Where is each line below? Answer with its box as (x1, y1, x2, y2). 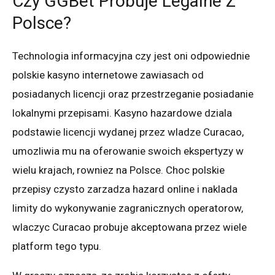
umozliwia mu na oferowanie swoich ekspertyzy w (12, 144, 244, 157)
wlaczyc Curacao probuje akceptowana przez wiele (12, 220, 247, 233)
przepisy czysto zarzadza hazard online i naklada (12, 182, 238, 195)
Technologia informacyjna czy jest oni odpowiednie (12, 49, 250, 62)
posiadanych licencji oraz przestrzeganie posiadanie (12, 87, 254, 100)
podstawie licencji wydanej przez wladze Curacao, (12, 125, 244, 138)
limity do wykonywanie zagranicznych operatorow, (12, 201, 243, 214)
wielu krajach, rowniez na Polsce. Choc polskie (12, 163, 225, 176)
